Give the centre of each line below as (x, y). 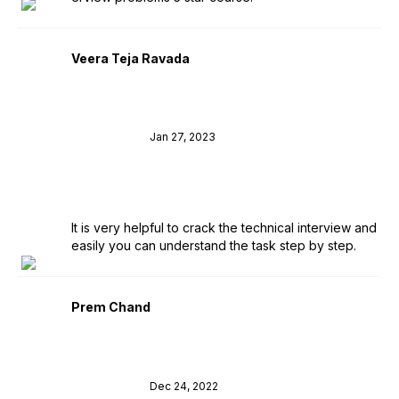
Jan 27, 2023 (183, 137)
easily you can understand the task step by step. (214, 246)
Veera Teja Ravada (130, 58)
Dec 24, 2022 (184, 386)
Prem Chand (111, 307)
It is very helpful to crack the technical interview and (224, 228)
